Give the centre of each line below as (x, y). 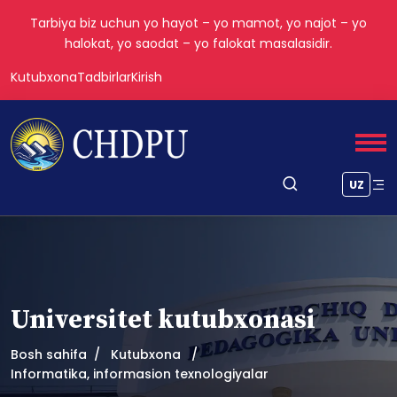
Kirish (147, 77)
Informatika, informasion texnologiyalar (140, 374)
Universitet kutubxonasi (163, 320)
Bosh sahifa (49, 354)
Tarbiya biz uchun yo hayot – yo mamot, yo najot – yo (198, 23)
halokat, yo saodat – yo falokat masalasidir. (198, 43)
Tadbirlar (104, 77)
